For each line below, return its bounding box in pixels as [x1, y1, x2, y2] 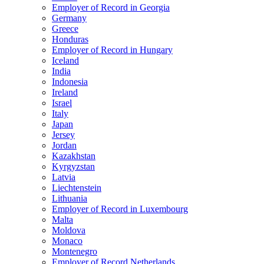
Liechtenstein [52, 183, 101, 193]
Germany [52, 13, 87, 24]
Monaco [52, 236, 82, 246]
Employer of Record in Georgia [52, 2, 170, 13]
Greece [52, 24, 78, 34]
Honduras [52, 34, 88, 45]
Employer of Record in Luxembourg [52, 204, 188, 214]
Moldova [52, 225, 85, 236]
